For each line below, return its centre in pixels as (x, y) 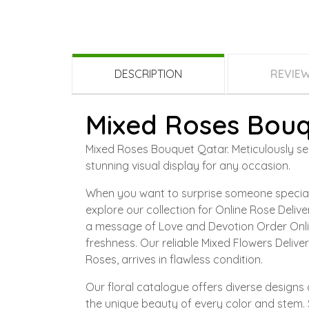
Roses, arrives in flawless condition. (174, 260)
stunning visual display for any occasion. (188, 166)
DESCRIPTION (148, 74)
